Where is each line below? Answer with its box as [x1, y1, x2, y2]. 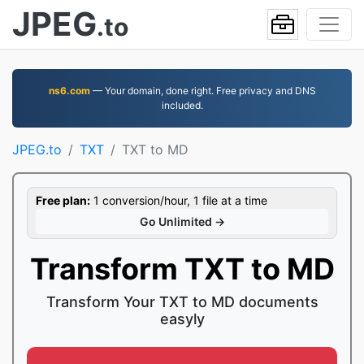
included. [161, 99, 203, 111]
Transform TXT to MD [29, 251, 335, 287]
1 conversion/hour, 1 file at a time [90, 193, 267, 207]
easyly [159, 310, 205, 327]
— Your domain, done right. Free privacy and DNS [89, 84, 316, 97]
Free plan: [36, 193, 90, 207]
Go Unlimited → [139, 214, 225, 228]
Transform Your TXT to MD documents [45, 293, 318, 310]
